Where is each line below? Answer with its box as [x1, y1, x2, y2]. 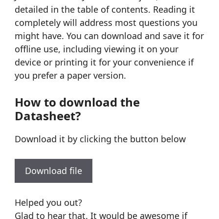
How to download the [15, 94, 140, 110]
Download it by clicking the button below [15, 133, 186, 145]
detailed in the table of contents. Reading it [15, 3, 195, 16]
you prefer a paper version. [15, 69, 126, 82]
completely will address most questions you [15, 17, 197, 29]
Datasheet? [15, 108, 81, 124]
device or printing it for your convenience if [15, 56, 194, 68]
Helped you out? [15, 197, 82, 209]
